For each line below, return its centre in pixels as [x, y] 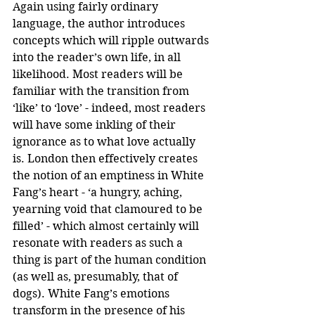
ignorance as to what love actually [105, 141]
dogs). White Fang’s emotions [92, 293]
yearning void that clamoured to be [109, 209]
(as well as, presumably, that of [97, 276]
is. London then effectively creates [107, 158]
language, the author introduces [100, 23]
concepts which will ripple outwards [112, 40]
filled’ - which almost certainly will [107, 226]
